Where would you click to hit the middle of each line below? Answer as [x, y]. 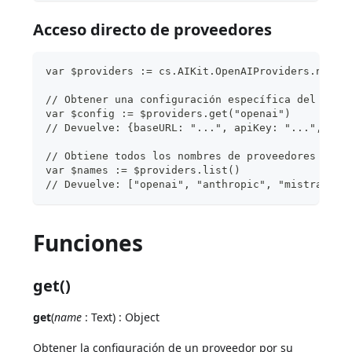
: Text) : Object [121, 317]
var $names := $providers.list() [143, 170]
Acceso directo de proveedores [153, 30]
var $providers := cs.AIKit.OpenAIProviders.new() [197, 71]
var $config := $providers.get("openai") [169, 114]
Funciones [88, 243]
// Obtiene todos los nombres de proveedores [181, 156]
